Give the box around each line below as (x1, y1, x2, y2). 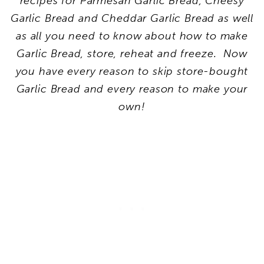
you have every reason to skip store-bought (15, 64, 249, 78)
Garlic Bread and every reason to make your (16, 82, 248, 95)
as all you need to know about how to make (16, 29, 248, 42)
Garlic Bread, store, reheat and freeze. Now (16, 47, 247, 60)
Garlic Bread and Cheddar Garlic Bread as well (10, 11, 254, 25)
